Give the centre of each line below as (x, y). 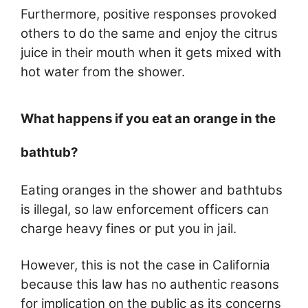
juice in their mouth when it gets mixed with (151, 53)
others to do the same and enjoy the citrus (149, 34)
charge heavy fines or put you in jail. (129, 228)
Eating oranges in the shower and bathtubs (152, 190)
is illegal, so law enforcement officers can (145, 209)
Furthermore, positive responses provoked (149, 14)
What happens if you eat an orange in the (148, 118)
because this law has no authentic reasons (150, 285)
